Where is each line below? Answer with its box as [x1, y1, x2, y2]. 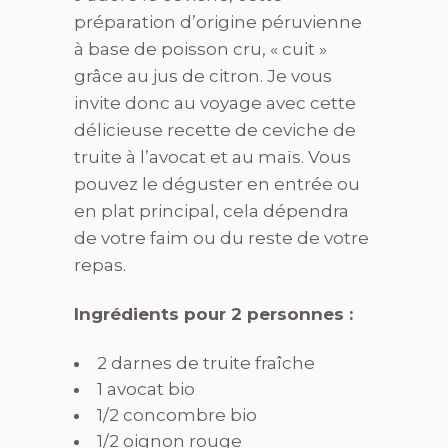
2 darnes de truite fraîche [97, 353, 315, 374]
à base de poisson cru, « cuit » [74, 39, 327, 60]
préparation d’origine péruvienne [74, 12, 362, 33]
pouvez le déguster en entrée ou [74, 174, 360, 195]
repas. [74, 255, 126, 276]
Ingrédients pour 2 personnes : [74, 304, 353, 325]
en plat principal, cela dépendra [74, 201, 349, 222]
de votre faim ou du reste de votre [74, 228, 369, 249]
